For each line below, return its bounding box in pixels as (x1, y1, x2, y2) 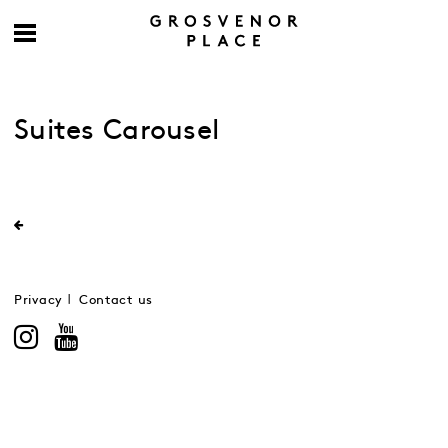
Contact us (78, 295, 153, 306)
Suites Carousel (14, 118, 220, 144)
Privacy (14, 295, 63, 306)
